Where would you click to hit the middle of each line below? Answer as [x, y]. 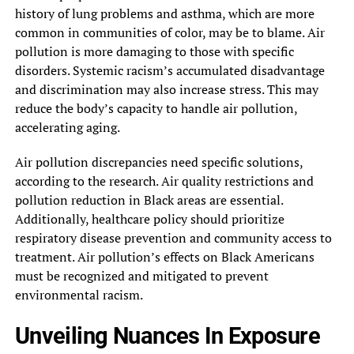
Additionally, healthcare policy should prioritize [149, 218]
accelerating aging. [67, 127]
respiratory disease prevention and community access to [173, 237]
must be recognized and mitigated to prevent [141, 275]
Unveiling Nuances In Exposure [167, 335]
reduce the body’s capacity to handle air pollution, [156, 108]
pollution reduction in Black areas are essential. [149, 200]
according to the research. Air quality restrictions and [164, 181]
